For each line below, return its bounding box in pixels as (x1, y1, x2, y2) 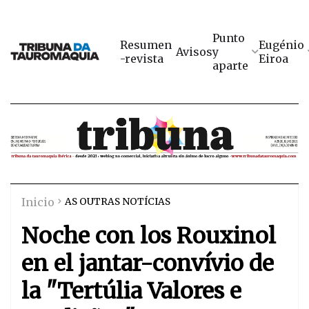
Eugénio (259, 38, 304, 52)
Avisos (176, 45, 212, 59)
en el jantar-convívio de (21, 250, 274, 278)
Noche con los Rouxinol (21, 222, 276, 250)
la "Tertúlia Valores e (21, 277, 241, 306)
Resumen (120, 38, 172, 52)
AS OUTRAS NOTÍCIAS (65, 196, 170, 208)
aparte (212, 59, 248, 72)
